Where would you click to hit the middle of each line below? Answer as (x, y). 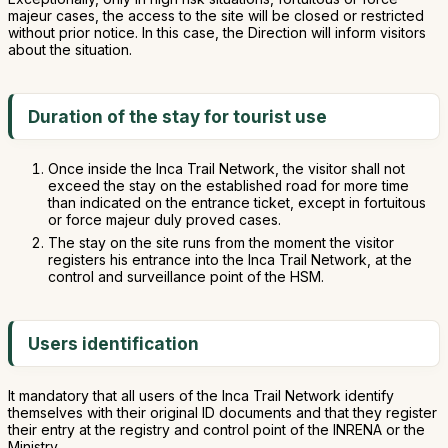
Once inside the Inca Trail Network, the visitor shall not (226, 168)
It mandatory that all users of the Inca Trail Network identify (201, 395)
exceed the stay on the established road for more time (228, 185)
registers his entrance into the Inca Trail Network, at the (230, 259)
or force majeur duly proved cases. (164, 219)
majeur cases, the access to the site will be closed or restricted (216, 15)
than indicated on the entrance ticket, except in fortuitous (237, 202)
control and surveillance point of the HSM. (186, 276)
